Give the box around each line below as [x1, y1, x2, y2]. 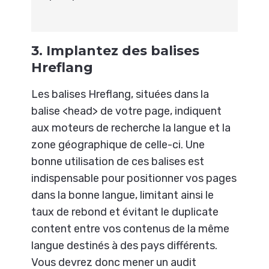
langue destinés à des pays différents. [31, 238, 218, 252]
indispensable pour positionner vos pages [31, 171, 237, 185]
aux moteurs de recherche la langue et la [31, 121, 231, 134]
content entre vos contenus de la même [31, 222, 230, 235]
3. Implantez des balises [31, 43, 200, 59]
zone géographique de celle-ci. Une [31, 138, 205, 151]
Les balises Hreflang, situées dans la [31, 87, 210, 101]
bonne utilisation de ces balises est [31, 154, 205, 168]
